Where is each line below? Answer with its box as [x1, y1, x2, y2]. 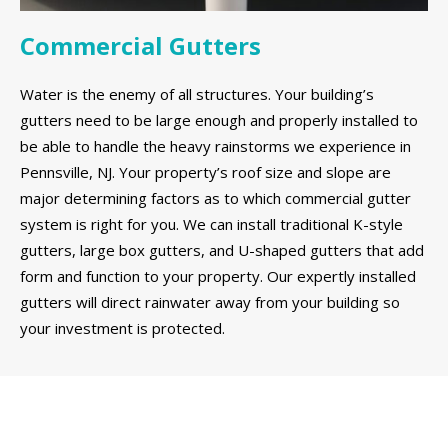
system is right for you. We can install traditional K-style [20, 214, 403, 235]
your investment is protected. [20, 318, 225, 339]
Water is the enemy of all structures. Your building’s [20, 84, 374, 105]
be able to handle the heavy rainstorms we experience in [20, 136, 411, 157]
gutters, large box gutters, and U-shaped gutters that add [20, 240, 424, 261]
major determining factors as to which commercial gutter [20, 188, 411, 209]
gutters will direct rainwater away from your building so [20, 292, 400, 313]
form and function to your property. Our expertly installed [20, 266, 416, 287]
